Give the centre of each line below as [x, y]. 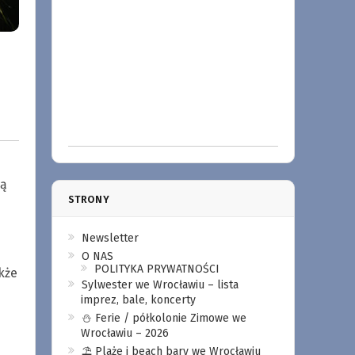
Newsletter [110, 238]
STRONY [89, 199]
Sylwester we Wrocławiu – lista [160, 285]
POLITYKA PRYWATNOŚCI [157, 269]
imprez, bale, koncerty [138, 300]
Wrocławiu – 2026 [124, 333]
